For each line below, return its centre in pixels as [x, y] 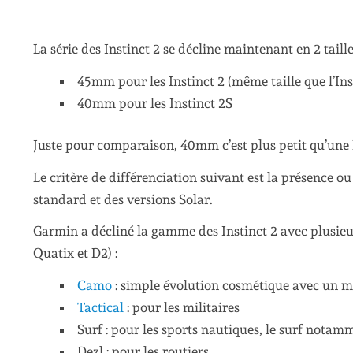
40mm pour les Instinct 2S [155, 103]
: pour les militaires [184, 307]
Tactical [102, 307]
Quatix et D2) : [75, 253]
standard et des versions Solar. [123, 199]
